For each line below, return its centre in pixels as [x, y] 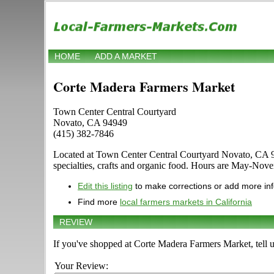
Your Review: [81, 266]
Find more [99, 202]
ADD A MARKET [126, 57]
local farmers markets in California [186, 202]
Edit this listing [105, 186]
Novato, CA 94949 [90, 123]
